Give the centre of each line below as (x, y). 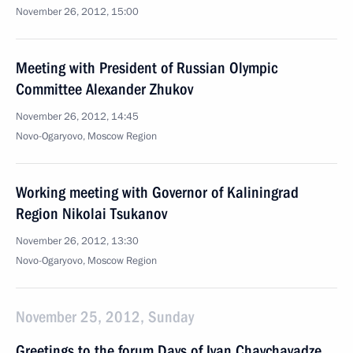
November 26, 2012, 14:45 (77, 117)
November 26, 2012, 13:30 (77, 241)
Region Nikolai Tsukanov (91, 214)
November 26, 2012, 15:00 (77, 12)
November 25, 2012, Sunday (105, 317)
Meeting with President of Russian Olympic (147, 68)
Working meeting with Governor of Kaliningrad (157, 192)
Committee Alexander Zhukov (104, 89)
